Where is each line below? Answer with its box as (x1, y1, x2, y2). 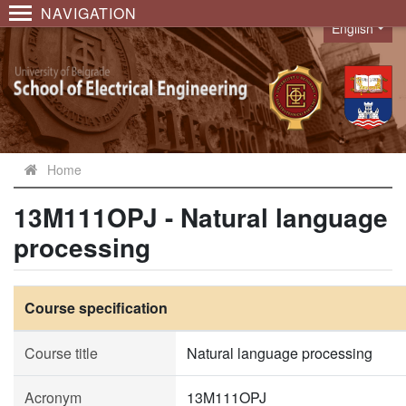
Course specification (24, 297, 168, 318)
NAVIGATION (41, 3, 137, 24)
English (332, 19, 374, 37)
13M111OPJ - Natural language (14, 198, 388, 236)
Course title (24, 343, 98, 363)
